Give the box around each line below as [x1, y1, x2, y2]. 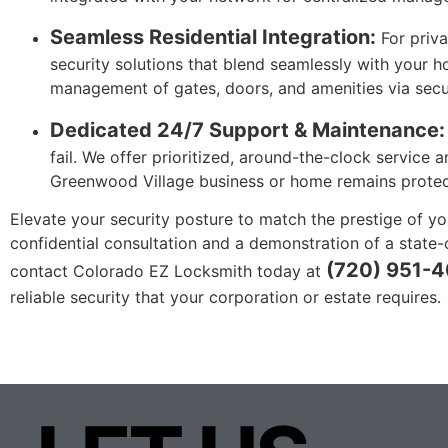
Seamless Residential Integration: [50, 25, 376, 50]
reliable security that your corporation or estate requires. [10, 287, 441, 308]
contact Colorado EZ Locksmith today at [10, 261, 326, 282]
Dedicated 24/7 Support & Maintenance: [50, 117, 445, 142]
